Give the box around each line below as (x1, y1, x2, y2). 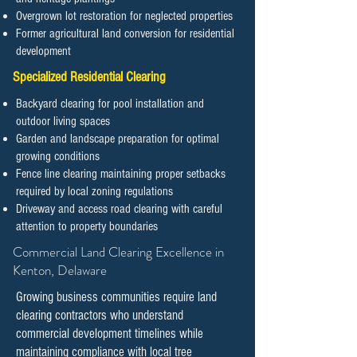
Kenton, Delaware (13, 261, 107, 280)
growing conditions (16, 149, 100, 163)
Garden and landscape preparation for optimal (16, 131, 219, 146)
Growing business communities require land (16, 289, 217, 304)
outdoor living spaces (16, 114, 110, 128)
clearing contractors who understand (16, 308, 183, 323)
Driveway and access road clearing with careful (16, 202, 222, 216)
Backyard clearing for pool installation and (16, 96, 204, 111)
